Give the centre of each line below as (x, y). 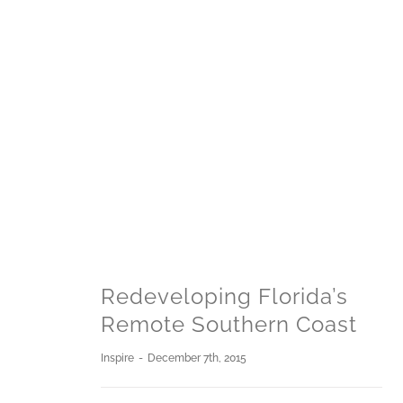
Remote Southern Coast (228, 325)
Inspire (117, 358)
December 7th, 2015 (197, 358)
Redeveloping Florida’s (224, 297)
